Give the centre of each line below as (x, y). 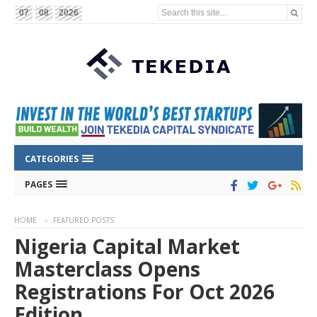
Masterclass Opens (107, 269)
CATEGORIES (53, 159)
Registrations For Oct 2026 (144, 292)
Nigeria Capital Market (127, 247)
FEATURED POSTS (83, 220)
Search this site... (194, 12)
